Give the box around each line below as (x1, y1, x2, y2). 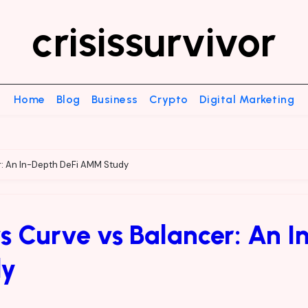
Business (91, 93, 138, 106)
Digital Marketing (199, 93, 295, 106)
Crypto (148, 93, 188, 106)
